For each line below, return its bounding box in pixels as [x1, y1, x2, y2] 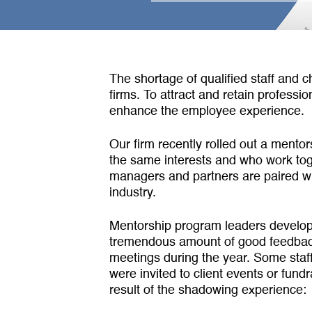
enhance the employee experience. [109, 105, 304, 118]
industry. [109, 187, 156, 199]
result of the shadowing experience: [109, 284, 306, 297]
